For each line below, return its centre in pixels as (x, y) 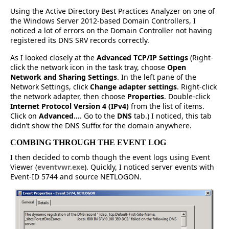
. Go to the (98, 116)
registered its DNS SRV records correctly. (80, 40)
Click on (25, 116)
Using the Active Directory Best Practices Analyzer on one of (112, 11)
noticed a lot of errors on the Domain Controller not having (111, 31)
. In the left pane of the (157, 77)
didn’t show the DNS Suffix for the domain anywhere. (101, 126)
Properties (146, 97)
